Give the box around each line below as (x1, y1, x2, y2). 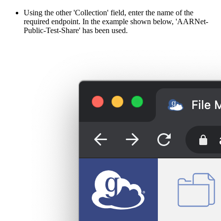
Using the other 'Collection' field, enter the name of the (24, 8, 193, 17)
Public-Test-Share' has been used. (24, 26, 128, 35)
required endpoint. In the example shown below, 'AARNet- (24, 17, 208, 26)
